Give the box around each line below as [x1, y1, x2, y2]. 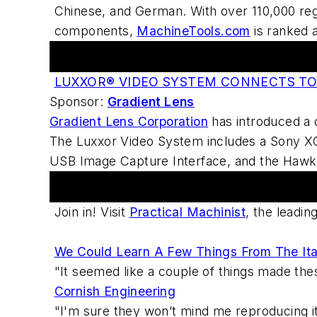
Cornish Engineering [54, 284, 176, 299]
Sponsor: [50, 94, 108, 110]
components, [54, 23, 137, 39]
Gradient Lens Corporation [50, 114, 208, 129]
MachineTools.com [137, 23, 250, 39]
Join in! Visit [54, 204, 129, 220]
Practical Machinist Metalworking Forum [55, 179, 304, 195]
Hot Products [55, 49, 138, 64]
